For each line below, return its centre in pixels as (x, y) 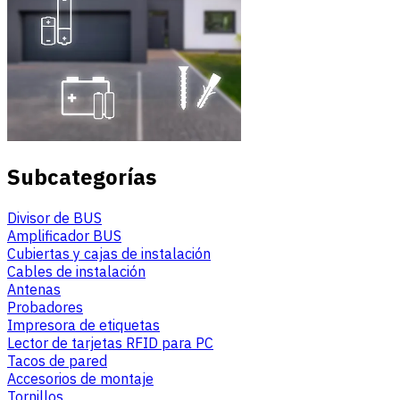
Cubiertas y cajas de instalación (109, 253)
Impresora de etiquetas (83, 325)
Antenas (34, 289)
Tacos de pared (57, 360)
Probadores (45, 307)
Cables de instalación (76, 271)
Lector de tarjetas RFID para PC (110, 342)
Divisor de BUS (54, 217)
